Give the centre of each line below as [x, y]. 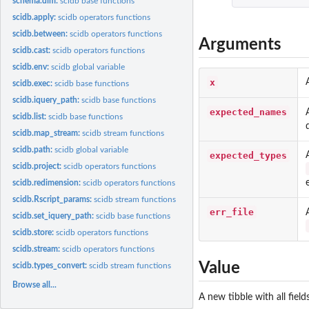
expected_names [248, 112]
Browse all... [35, 285]
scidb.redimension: [48, 182]
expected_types [248, 155]
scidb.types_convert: [51, 265]
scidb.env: [32, 67]
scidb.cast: [33, 50]
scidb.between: [41, 33]
